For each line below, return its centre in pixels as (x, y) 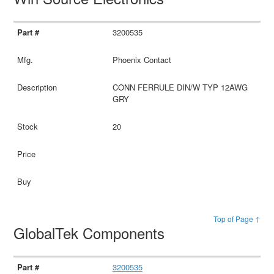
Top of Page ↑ (237, 218)
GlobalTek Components (91, 232)
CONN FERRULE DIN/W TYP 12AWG (180, 87)
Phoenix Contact (142, 59)
